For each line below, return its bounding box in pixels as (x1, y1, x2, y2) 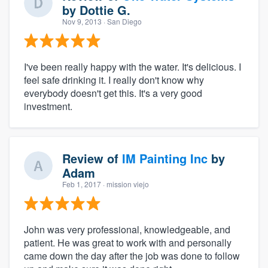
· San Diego (102, 16, 142, 26)
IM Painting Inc (122, 149, 208, 167)
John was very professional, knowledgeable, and (24, 222, 230, 236)
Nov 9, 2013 (62, 16, 102, 26)
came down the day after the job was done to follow (24, 248, 240, 263)
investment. (24, 99, 72, 113)
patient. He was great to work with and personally (24, 235, 232, 249)
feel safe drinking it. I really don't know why (24, 72, 204, 87)
